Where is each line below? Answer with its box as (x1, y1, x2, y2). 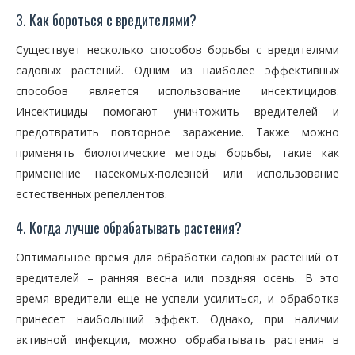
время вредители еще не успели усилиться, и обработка (16, 291, 339, 306)
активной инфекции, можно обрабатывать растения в (16, 332, 339, 347)
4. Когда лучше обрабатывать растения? (16, 217, 242, 238)
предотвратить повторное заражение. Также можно (16, 124, 339, 139)
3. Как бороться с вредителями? (16, 10, 197, 30)
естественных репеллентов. (16, 186, 167, 201)
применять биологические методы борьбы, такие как (16, 145, 339, 160)
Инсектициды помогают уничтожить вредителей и (16, 104, 339, 119)
